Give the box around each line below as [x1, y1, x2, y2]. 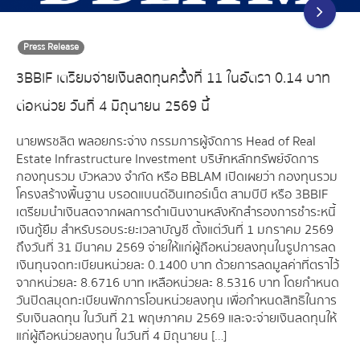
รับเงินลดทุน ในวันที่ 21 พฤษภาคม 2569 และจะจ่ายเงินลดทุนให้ [16, 308, 337, 329]
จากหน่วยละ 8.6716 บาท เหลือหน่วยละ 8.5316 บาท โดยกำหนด [16, 272, 339, 294]
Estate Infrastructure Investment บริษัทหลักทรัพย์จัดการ [16, 149, 319, 170]
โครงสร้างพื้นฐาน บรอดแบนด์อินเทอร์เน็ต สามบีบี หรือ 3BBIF [16, 184, 328, 206]
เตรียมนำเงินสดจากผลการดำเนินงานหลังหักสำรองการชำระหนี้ [16, 202, 336, 223]
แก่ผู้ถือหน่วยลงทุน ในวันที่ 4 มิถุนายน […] [16, 325, 227, 347]
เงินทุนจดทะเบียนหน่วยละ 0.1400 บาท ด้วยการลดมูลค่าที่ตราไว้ [16, 255, 339, 276]
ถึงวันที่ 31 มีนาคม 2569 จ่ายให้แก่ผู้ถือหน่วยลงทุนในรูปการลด [16, 237, 336, 259]
